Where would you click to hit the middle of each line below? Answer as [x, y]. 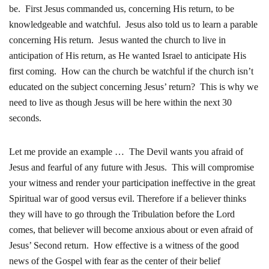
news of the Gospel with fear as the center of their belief [115, 261]
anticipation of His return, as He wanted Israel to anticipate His [128, 56]
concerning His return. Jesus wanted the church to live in [117, 40]
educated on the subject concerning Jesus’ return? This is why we [134, 87]
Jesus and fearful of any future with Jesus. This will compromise [131, 167]
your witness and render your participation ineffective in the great [132, 183]
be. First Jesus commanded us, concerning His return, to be [122, 9]
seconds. [25, 118]
